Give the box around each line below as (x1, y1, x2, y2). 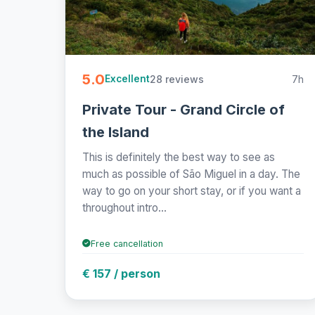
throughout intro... (82, 200, 167, 214)
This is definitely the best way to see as (82, 150, 275, 164)
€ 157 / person (82, 266, 160, 281)
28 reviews (150, 72, 204, 85)
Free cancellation (91, 238, 163, 249)
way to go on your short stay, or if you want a (82, 184, 301, 198)
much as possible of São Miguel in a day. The (82, 167, 300, 181)
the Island (82, 123, 149, 141)
